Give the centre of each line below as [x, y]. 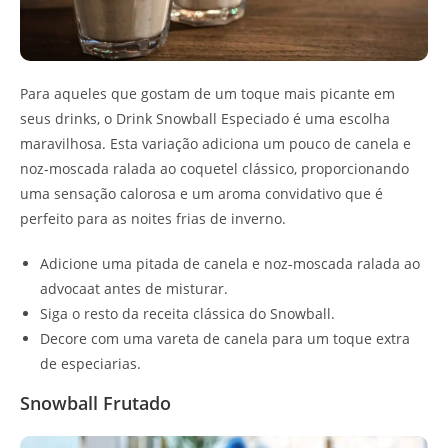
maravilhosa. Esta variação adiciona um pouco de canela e [215, 144]
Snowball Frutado [95, 403]
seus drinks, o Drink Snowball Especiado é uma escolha [205, 119]
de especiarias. [90, 364]
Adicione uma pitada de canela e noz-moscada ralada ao [230, 264]
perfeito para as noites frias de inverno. [153, 219]
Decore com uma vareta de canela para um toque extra [225, 339]
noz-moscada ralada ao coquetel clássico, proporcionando [214, 169]
